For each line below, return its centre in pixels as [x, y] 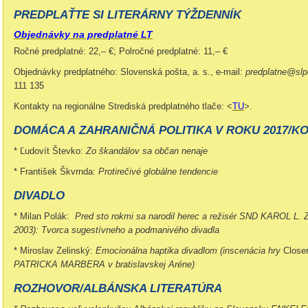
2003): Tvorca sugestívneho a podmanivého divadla [117, 230]
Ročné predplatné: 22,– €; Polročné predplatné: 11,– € [121, 51]
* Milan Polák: [44, 216]
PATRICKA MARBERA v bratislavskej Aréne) [104, 264]
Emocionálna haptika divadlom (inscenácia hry [189, 251]
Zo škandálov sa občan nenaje [147, 151]
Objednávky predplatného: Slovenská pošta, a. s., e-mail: [130, 72]
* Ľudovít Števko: [50, 151]
